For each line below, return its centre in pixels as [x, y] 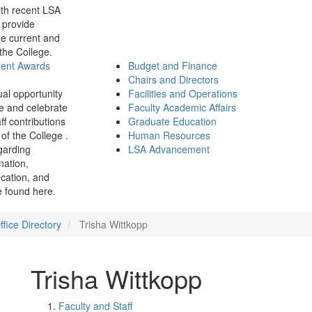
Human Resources [169, 135]
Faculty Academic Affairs [182, 107]
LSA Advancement [169, 149]
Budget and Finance [173, 65]
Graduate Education [172, 121]
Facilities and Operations [183, 93]
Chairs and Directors [173, 79]
